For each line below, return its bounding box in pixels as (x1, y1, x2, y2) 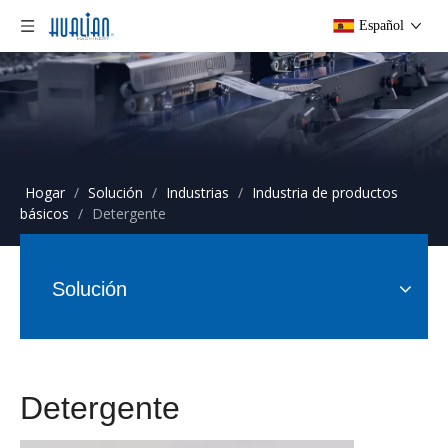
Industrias (166, 183, 229, 202)
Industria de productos (252, 183, 398, 202)
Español (359, 18, 404, 33)
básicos (20, 204, 69, 223)
